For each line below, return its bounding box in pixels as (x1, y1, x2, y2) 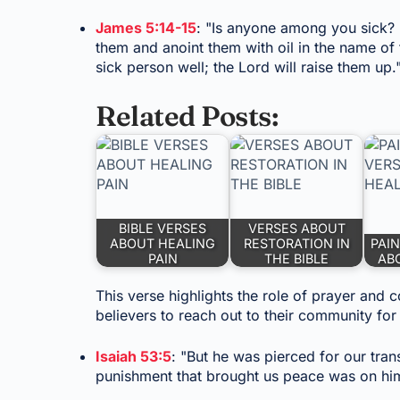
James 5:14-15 (96, 19, 197, 37)
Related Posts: (96, 99, 279, 134)
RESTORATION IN (243, 235, 350, 251)
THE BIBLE (264, 250, 329, 266)
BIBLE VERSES (119, 220, 207, 236)
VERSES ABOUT (247, 220, 346, 236)
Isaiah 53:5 (96, 347, 172, 366)
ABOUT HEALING (110, 235, 216, 251)
